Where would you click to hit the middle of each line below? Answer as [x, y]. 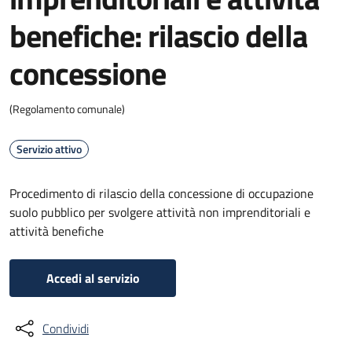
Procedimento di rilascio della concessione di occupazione [161, 193]
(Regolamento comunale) [67, 109]
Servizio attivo [49, 149]
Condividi [66, 328]
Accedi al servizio [93, 278]
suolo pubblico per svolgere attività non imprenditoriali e [160, 212]
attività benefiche [57, 231]
